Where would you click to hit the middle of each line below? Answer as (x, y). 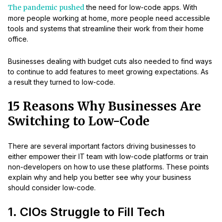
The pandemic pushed (46, 8)
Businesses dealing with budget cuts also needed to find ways (110, 61)
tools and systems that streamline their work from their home (106, 29)
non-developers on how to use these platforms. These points (109, 167)
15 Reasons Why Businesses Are (105, 107)
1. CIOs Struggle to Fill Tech (86, 212)
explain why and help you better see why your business (100, 177)
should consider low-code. (52, 188)
